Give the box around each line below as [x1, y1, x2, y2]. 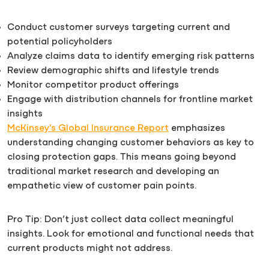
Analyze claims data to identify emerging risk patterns [7, 51, 255, 61]
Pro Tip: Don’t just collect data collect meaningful [7, 214, 234, 225]
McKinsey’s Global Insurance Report [7, 123, 169, 133]
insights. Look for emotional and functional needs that [7, 229, 254, 239]
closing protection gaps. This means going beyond [7, 152, 236, 162]
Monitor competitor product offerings [7, 80, 179, 90]
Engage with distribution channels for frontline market [7, 94, 253, 104]
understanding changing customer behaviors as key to [7, 138, 254, 148]
